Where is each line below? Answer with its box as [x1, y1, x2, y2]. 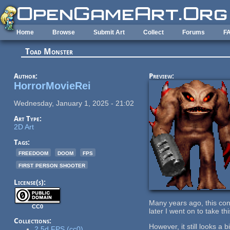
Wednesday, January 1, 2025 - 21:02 [13, 99, 134, 107]
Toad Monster [25, 47, 73, 57]
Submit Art [93, 29, 125, 36]
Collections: [13, 216, 53, 225]
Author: [13, 71, 40, 80]
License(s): [13, 178, 48, 186]
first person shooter [18, 160, 85, 169]
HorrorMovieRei [13, 80, 91, 91]
